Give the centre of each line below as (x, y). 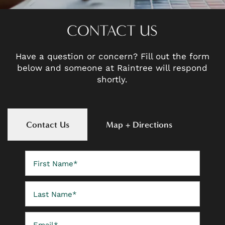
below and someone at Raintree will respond (113, 67)
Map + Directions (139, 124)
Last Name (44, 186)
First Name (45, 155)
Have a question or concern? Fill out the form (112, 56)
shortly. (113, 79)
